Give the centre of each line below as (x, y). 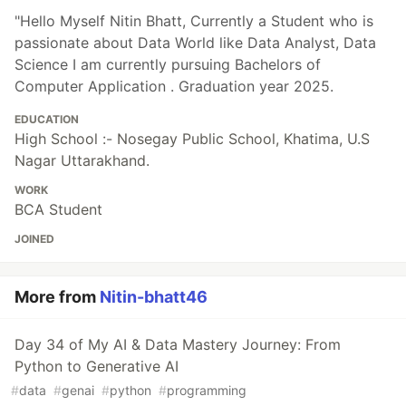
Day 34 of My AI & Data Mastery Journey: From (178, 345)
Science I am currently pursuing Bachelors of (168, 65)
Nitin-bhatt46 (154, 297)
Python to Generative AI (97, 367)
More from (57, 297)
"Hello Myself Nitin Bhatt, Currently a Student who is (194, 21)
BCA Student (58, 210)
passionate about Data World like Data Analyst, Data (195, 43)
